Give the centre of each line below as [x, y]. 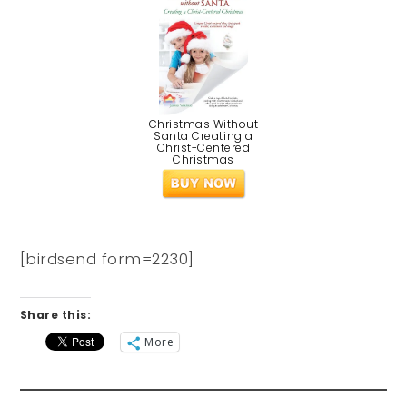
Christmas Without [203, 124]
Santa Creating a [203, 136]
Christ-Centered [203, 148]
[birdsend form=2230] [107, 259]
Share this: [55, 315]
